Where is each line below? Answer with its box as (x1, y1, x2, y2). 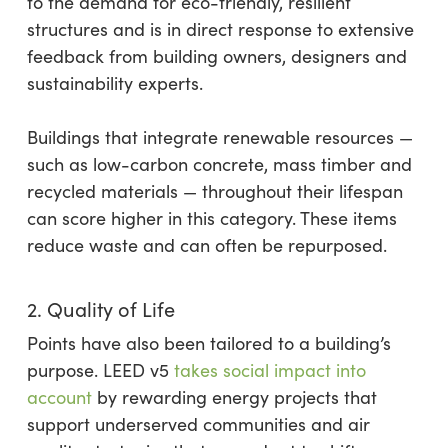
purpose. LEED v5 (26, 358, 174, 382)
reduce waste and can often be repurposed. (26, 233, 387, 257)
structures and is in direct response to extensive (26, 17, 414, 41)
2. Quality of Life (26, 295, 175, 322)
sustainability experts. (26, 71, 203, 95)
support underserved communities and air (26, 412, 370, 436)
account (26, 385, 92, 409)
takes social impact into (173, 358, 366, 382)
